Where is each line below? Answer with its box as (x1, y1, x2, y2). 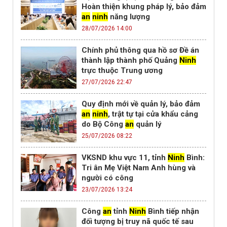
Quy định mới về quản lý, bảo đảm (82, 99, 200, 109)
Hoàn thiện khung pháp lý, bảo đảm (82, 2, 206, 12)
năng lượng (108, 12, 150, 22)
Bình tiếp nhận (146, 207, 199, 216)
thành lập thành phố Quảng (82, 56, 179, 65)
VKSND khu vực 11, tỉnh (82, 153, 168, 163)
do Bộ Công (82, 120, 125, 129)
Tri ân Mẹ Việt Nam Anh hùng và (82, 163, 196, 173)
